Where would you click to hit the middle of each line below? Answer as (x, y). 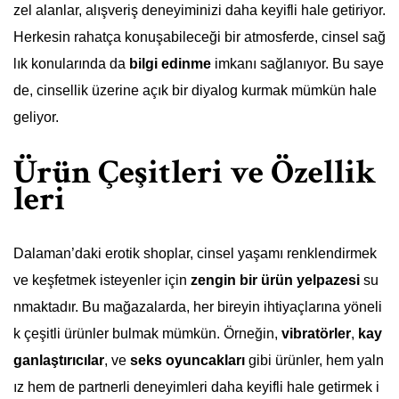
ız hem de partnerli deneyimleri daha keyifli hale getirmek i (196, 387)
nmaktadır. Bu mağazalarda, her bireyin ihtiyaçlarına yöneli (198, 307)
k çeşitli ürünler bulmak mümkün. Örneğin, (147, 334)
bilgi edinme (170, 64)
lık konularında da (71, 64)
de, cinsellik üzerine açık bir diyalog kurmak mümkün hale (195, 90)
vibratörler (316, 334)
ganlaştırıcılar (59, 361)
